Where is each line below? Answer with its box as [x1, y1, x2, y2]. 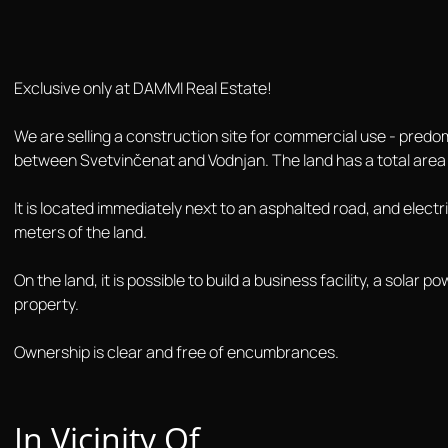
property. [14, 292, 79, 315]
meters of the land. [14, 220, 147, 243]
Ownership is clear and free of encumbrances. [14, 340, 339, 363]
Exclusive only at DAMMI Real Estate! [14, 76, 272, 99]
